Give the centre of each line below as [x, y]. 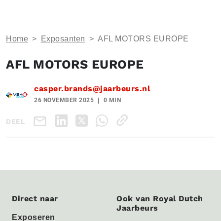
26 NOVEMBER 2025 [64, 100]
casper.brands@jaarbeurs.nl [92, 89]
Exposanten [63, 39]
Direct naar [35, 199]
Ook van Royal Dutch [160, 199]
